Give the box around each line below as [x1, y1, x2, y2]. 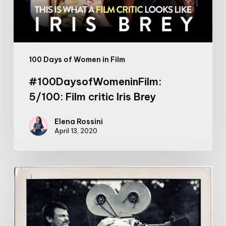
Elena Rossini [54, 117, 103, 126]
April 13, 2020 [54, 126, 97, 135]
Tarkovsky [13, 167, 51, 177]
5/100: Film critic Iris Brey [28, 90, 156, 103]
